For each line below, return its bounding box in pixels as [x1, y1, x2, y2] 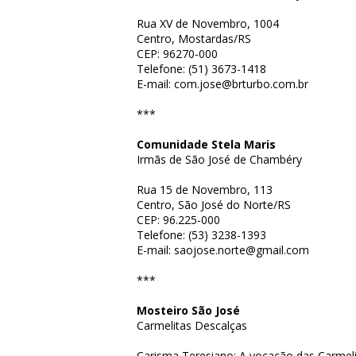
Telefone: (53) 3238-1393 [137, 227, 266, 242]
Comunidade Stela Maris [137, 137, 276, 152]
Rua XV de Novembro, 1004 [137, 16, 279, 31]
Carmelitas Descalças [137, 318, 247, 333]
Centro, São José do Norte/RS [137, 197, 291, 212]
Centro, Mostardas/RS [137, 31, 251, 46]
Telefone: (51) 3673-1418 [137, 61, 266, 76]
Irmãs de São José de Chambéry [137, 152, 302, 167]
